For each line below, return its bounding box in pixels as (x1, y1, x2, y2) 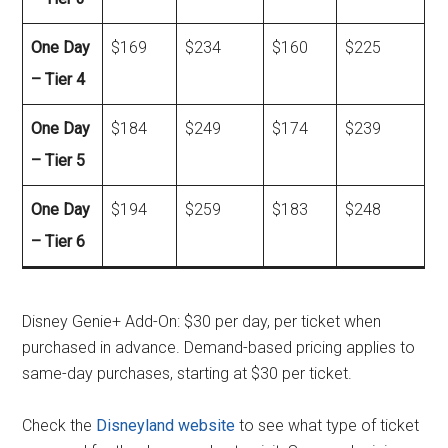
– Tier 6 (31, 231, 86, 251)
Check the (22, 415, 97, 435)
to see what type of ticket (235, 415, 420, 435)
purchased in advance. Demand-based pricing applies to (22, 337, 416, 357)
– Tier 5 (31, 150, 86, 170)
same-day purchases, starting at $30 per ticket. (22, 363, 353, 383)
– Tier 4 (31, 69, 86, 89)
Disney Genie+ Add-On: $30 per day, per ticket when (22, 311, 382, 331)
